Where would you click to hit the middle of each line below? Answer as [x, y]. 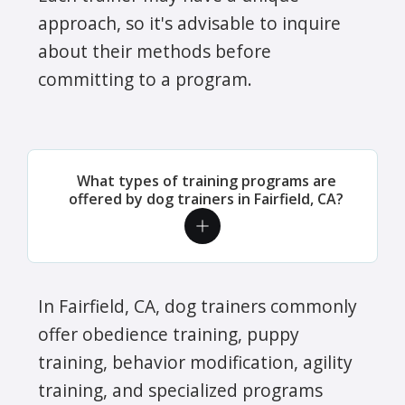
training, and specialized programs [180, 390]
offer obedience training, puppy [169, 334]
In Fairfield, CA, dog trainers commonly [198, 306]
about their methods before [155, 51]
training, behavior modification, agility [195, 362]
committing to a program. [145, 79]
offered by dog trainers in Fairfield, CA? [206, 198]
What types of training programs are [206, 180]
